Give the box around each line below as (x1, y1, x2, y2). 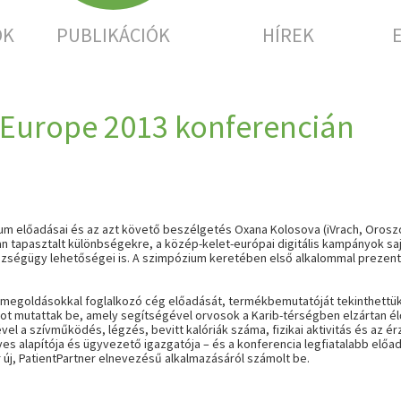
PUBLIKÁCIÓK (56, 22, 170, 47)
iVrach (327, 221, 359, 237)
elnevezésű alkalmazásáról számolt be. (96, 350, 310, 366)
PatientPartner (19, 350, 96, 366)
